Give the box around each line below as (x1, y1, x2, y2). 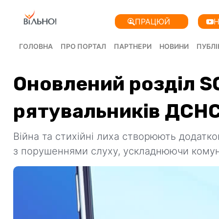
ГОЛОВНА (19, 42, 53, 50)
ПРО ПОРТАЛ (61, 42, 106, 50)
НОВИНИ (159, 42, 189, 50)
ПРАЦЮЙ (134, 17, 170, 26)
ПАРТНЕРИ (114, 42, 152, 50)
